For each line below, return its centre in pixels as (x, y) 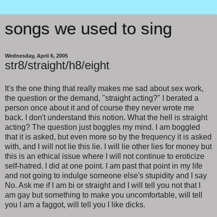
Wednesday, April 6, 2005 (36, 56)
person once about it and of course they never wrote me (100, 108)
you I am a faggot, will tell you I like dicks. (75, 204)
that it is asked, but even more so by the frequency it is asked (108, 137)
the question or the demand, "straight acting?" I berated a (102, 98)
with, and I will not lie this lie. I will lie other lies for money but (108, 146)
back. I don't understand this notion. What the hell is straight (106, 117)
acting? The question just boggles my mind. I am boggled (102, 127)
